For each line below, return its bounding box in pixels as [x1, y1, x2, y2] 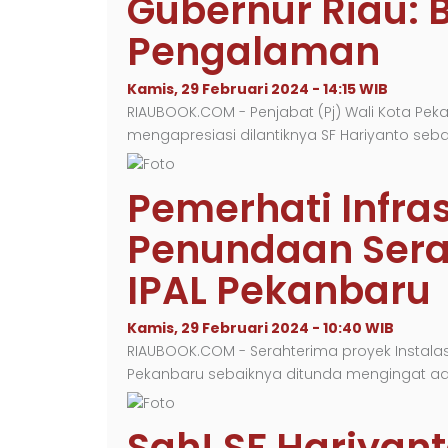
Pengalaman [127, 25, 380, 78]
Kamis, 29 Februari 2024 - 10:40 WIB [127, 318, 394, 338]
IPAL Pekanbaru [127, 264, 431, 317]
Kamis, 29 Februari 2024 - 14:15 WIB [127, 79, 388, 99]
